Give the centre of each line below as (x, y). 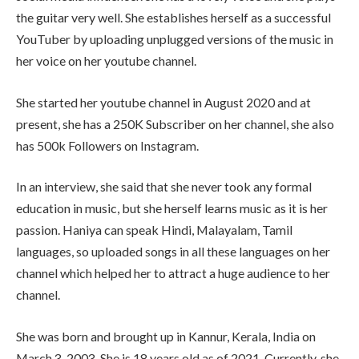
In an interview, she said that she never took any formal (164, 187)
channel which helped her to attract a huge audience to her (173, 273)
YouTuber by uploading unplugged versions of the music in (175, 39)
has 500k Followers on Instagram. (107, 145)
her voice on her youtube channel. (106, 61)
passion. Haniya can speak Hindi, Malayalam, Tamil (154, 230)
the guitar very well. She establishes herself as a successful (173, 18)
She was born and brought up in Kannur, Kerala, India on (166, 336)
